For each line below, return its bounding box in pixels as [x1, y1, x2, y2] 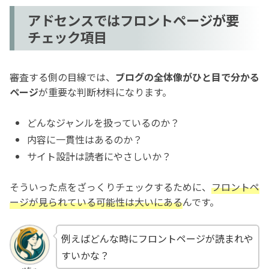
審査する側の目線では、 [10, 70, 115, 85]
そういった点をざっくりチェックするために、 [10, 179, 211, 194]
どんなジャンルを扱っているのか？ [27, 115, 180, 130]
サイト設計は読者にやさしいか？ [27, 149, 172, 164]
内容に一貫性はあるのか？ [27, 131, 143, 147]
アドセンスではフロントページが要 [28, 10, 240, 29]
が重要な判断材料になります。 [38, 85, 172, 100]
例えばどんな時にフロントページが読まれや [61, 231, 253, 246]
